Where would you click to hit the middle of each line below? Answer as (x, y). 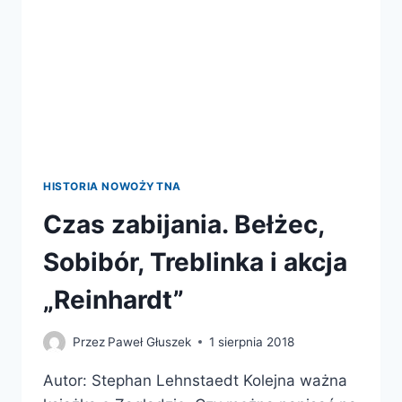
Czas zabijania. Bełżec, (184, 225)
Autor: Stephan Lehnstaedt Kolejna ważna (195, 380)
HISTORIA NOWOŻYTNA (112, 187)
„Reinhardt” (114, 300)
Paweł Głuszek (150, 341)
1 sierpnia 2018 (252, 341)
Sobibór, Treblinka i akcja (195, 262)
